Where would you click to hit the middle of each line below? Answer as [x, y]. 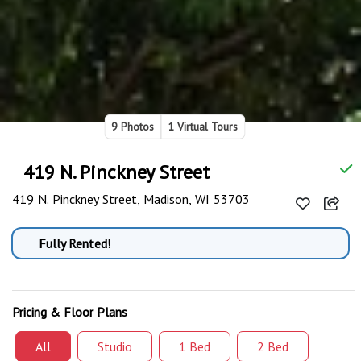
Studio [115, 347]
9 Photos [133, 127]
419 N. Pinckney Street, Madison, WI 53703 [131, 199]
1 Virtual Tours [203, 127]
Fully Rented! [75, 244]
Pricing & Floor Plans [70, 312]
